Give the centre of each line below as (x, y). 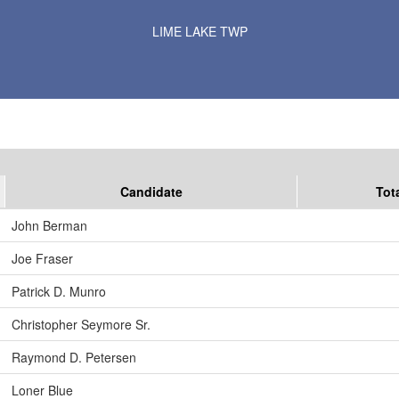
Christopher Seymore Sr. (81, 325)
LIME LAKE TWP (199, 31)
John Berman (49, 226)
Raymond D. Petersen (74, 358)
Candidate (151, 192)
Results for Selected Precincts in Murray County (199, 16)
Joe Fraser (42, 259)
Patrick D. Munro (59, 292)
